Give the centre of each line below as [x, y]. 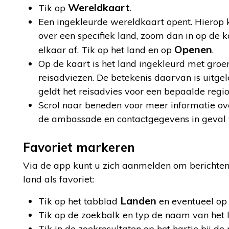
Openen [193, 49]
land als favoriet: [59, 179]
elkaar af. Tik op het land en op [106, 50]
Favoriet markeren [79, 147]
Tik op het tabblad [79, 201]
